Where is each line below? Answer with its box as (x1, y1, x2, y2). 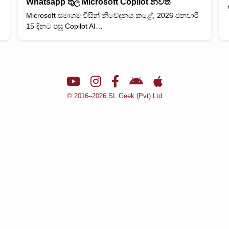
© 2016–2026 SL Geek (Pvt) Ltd (67, 91, 162, 100)
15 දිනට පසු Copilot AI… (26, 21, 103, 30)
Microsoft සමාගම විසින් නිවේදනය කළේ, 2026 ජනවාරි (26, 11, 198, 19)
